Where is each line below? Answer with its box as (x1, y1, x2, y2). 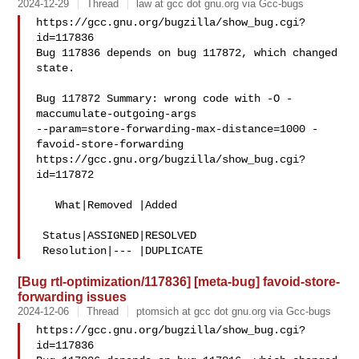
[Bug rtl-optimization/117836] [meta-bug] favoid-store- (18, 274, 341, 288)
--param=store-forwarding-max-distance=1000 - (36, 123, 319, 135)
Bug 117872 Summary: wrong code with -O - (36, 92, 293, 105)
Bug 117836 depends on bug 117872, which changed (36, 46, 338, 59)
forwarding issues (18, 289, 127, 304)
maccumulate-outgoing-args (36, 107, 204, 120)
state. (36, 62, 75, 75)
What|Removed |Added (36, 199, 56, 212)
